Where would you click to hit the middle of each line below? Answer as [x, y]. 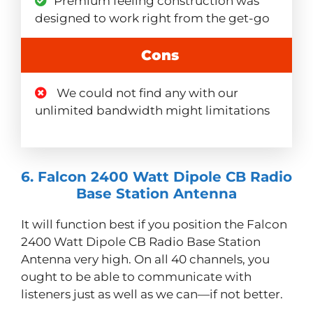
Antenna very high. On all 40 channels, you [145, 259]
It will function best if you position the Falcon [154, 224]
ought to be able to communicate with [136, 276]
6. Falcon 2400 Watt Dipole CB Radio [156, 176]
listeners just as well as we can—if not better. [152, 294]
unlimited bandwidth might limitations [152, 110]
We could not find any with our [146, 93]
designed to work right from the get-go [152, 18]
